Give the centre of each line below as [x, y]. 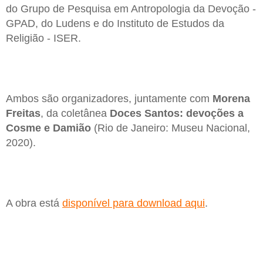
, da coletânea [75, 114]
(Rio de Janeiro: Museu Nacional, [171, 128]
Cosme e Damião [48, 128]
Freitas [23, 114]
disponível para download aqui [134, 203]
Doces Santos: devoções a [177, 114]
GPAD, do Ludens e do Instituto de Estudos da [115, 23]
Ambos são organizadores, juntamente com [109, 99]
